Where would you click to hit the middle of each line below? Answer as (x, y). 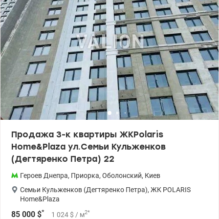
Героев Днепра (44, 175)
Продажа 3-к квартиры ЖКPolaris (87, 134)
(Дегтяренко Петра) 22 (63, 159)
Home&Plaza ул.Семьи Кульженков (88, 147)
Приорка (85, 175)
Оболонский (122, 175)
